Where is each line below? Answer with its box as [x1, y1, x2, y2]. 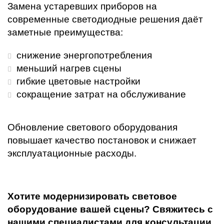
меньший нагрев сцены [16, 63, 121, 73]
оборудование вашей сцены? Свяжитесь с [7, 204, 213, 214]
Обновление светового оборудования [7, 122, 177, 132]
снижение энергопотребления [16, 50, 152, 60]
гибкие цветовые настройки [16, 76, 140, 86]
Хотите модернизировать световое [7, 191, 177, 201]
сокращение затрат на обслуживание [16, 89, 186, 99]
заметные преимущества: [7, 27, 123, 37]
